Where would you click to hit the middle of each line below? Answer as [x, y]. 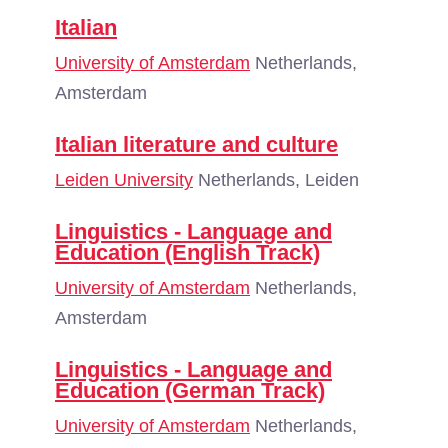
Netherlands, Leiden [276, 180]
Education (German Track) [190, 390]
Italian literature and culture [196, 144]
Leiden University [124, 180]
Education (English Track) [187, 252]
